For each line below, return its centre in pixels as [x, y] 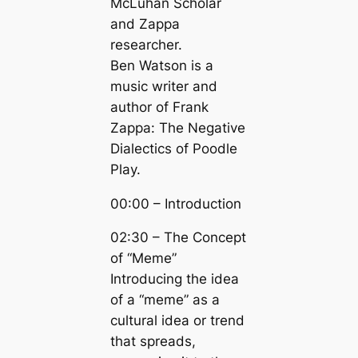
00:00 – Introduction [175, 203]
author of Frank [159, 107]
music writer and [163, 86]
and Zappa [145, 24]
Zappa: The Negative [177, 127]
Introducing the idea [174, 279]
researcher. [146, 44]
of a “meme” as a [165, 300]
